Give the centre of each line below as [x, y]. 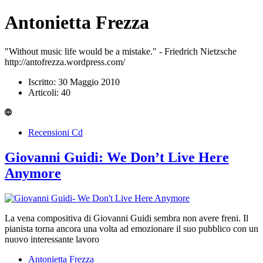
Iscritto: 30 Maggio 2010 [74, 82]
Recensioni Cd [55, 132]
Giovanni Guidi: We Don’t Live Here [117, 157]
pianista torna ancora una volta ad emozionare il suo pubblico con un [131, 228]
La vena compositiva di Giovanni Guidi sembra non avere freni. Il [127, 218]
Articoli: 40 [49, 92]
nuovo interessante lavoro [52, 239]
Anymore [33, 173]
